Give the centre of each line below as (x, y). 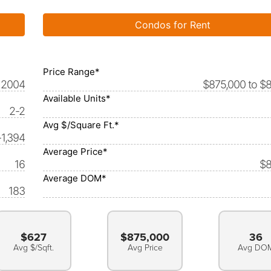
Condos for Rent (173, 25)
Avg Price (145, 248)
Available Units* (77, 98)
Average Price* (75, 152)
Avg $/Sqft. (34, 248)
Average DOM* (75, 178)
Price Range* (71, 72)
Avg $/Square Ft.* (81, 125)
